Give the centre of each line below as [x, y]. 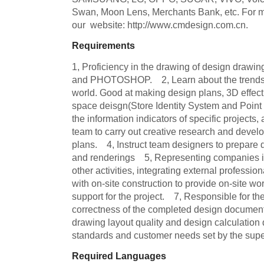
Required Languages [119, 255]
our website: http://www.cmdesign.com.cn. [160, 25]
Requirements [103, 46]
